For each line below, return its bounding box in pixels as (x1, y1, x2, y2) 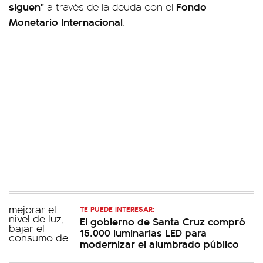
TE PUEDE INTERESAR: (80, 203, 154, 214)
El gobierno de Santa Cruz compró (80, 214, 245, 228)
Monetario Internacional (9, 14, 123, 29)
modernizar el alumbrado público (80, 236, 239, 251)
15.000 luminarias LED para (80, 225, 207, 240)
